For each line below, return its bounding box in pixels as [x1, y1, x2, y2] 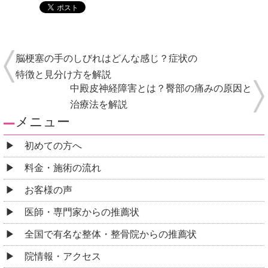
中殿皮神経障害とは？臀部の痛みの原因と [70, 83, 252, 94]
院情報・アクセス [25, 251, 101, 262]
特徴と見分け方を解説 [16, 69, 111, 80]
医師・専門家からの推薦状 [25, 207, 139, 218]
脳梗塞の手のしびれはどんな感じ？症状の [16, 53, 197, 64]
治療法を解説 [70, 99, 127, 110]
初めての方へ [25, 141, 82, 151]
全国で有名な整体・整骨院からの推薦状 [25, 229, 197, 240]
